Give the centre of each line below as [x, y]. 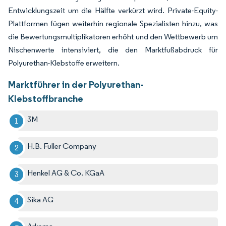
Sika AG [41, 200]
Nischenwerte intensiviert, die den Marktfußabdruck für [113, 50]
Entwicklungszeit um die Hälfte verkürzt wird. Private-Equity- [113, 11]
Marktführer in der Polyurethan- [76, 84]
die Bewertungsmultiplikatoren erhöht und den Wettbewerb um [113, 37]
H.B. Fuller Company [62, 146]
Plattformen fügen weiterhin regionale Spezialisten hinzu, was [113, 24]
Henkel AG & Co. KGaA [66, 173]
